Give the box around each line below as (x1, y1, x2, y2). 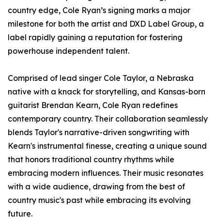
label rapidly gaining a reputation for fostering (8, 32, 183, 43)
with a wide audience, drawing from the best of (8, 182, 185, 192)
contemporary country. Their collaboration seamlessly (8, 114, 208, 124)
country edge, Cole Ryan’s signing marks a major (8, 5, 190, 15)
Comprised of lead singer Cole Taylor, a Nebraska (8, 73, 194, 83)
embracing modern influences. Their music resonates (8, 168, 203, 178)
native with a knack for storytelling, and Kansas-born (8, 87, 205, 97)
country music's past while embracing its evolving (8, 195, 191, 205)
